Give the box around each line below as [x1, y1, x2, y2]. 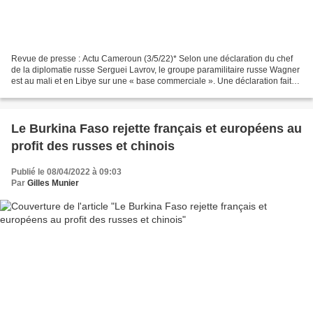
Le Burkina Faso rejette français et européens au [11, 121, 302, 136]
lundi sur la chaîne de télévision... [11, 87, 138, 97]
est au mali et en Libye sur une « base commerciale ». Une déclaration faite [11, 75, 296, 86]
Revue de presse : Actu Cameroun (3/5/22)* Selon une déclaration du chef [11, 53, 293, 64]
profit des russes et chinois [11, 138, 175, 153]
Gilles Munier [27, 177, 79, 188]
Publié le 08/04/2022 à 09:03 [11, 166, 122, 177]
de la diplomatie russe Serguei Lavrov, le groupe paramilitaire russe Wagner [11, 64, 300, 75]
